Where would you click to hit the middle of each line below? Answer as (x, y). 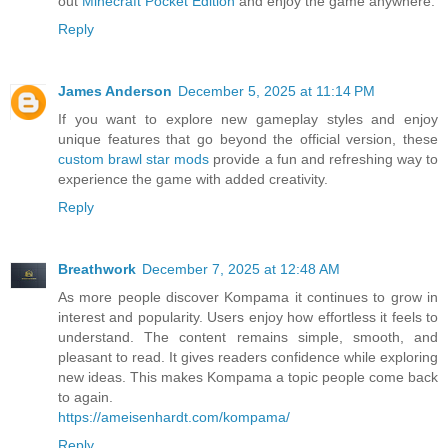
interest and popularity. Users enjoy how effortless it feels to (248, 316)
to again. (85, 396)
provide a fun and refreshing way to (324, 158)
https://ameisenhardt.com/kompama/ (174, 416)
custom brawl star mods (134, 158)
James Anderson (115, 90)
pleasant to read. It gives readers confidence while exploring (248, 356)
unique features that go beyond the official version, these (248, 138)
